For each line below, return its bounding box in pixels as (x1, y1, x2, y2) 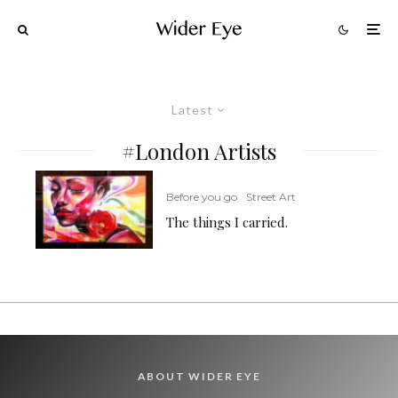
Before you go (166, 190, 238, 204)
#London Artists (122, 136, 276, 165)
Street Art (246, 190, 297, 204)
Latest (171, 101, 213, 117)
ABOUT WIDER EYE (137, 369, 261, 383)
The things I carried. (166, 213, 289, 232)
